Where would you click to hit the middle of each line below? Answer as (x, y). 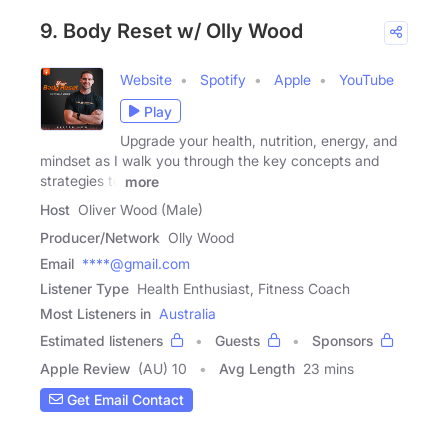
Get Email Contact (123, 400)
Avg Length (257, 368)
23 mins (328, 368)
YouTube (366, 80)
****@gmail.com (136, 263)
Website (146, 80)
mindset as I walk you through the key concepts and (209, 161)
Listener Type (84, 288)
